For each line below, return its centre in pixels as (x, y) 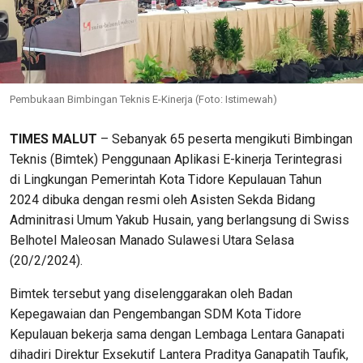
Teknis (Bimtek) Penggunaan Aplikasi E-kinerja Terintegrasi (176, 159)
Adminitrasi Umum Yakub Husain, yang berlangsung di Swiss (179, 220)
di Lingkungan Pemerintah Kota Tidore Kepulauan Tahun (166, 179)
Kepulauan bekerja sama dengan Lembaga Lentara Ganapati (177, 334)
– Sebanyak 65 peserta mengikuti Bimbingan (225, 139)
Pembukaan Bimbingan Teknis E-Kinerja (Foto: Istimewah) (143, 99)
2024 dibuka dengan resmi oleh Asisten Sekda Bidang (162, 199)
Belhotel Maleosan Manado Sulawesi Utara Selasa (152, 240)
